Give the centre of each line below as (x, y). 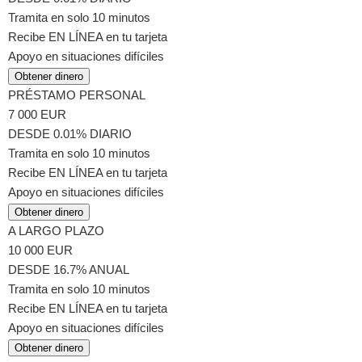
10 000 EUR (40, 250)
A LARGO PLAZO (56, 231)
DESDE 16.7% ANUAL (69, 270)
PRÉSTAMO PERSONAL (77, 95)
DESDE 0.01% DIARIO (70, 134)
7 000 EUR (37, 115)
